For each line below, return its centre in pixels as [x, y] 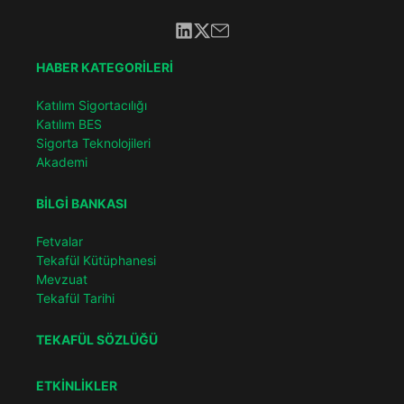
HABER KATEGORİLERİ [105, 68]
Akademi [62, 162]
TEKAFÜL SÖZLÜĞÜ [97, 340]
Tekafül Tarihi [75, 298]
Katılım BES [69, 124]
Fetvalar [60, 242]
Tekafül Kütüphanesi [96, 261]
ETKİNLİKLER [77, 386]
